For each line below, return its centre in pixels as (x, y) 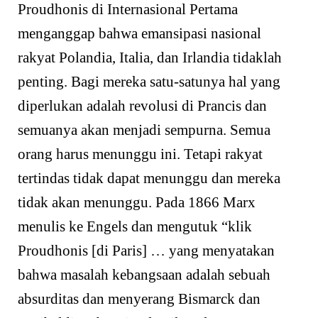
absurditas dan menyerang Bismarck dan (139, 298)
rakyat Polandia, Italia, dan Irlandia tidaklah (150, 57)
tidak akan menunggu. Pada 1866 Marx (137, 202)
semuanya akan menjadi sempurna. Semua (144, 130)
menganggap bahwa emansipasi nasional (139, 33)
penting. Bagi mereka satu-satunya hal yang (149, 81)
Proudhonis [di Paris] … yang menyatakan (146, 250)
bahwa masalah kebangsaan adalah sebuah (144, 274)
